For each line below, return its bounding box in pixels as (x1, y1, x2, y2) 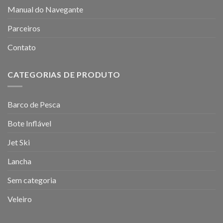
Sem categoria (7, 175, 56, 185)
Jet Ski (7, 137, 30, 147)
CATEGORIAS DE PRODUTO (7, 69, 120, 79)
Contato (7, 42, 36, 52)
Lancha (7, 156, 31, 166)
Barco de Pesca (7, 100, 60, 110)
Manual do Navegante (7, 4, 83, 14)
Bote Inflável (7, 118, 51, 128)
